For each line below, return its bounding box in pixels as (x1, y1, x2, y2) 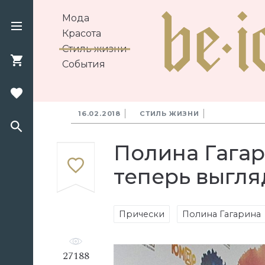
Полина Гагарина (182, 209, 261, 219)
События (62, 59, 105, 70)
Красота (62, 28, 101, 39)
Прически (119, 209, 164, 219)
